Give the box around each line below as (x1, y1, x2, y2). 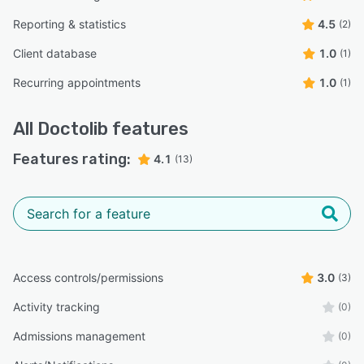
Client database (13, 46, 97, 60)
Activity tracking (13, 300, 100, 314)
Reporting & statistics (13, 17, 126, 31)
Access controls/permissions (13, 271, 163, 284)
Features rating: (13, 150, 131, 168)
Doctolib (37, 118, 108, 140)
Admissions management (13, 329, 145, 343)
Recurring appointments (13, 76, 141, 89)
